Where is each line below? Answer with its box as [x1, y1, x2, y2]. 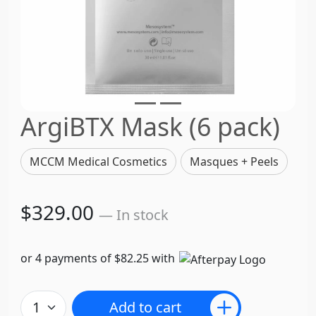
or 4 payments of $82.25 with [20, 250, 178, 267]
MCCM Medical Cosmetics [30, 154, 168, 170]
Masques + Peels [190, 154, 279, 170]
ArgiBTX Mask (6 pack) [20, 109, 281, 143]
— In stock [99, 205, 169, 225]
